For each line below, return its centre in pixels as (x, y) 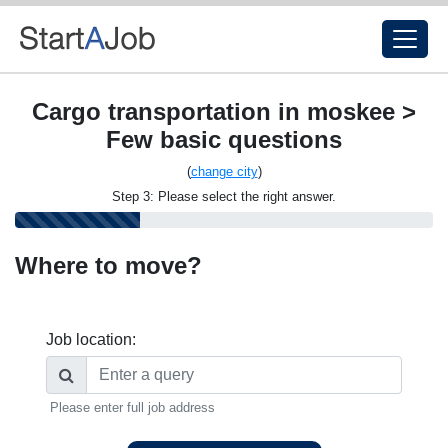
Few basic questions (224, 139)
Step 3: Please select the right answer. (224, 196)
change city (224, 171)
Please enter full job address (132, 407)
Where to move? (108, 265)
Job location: (91, 339)
